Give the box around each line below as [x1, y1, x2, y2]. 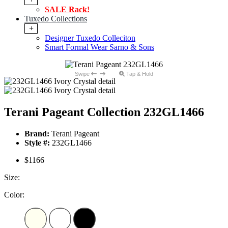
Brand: [24, 129, 49, 138]
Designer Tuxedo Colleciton [45, 34, 135, 43]
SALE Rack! [45, 5, 90, 14]
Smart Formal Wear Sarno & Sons [45, 43, 154, 52]
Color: [4, 190, 24, 199]
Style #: [24, 138, 50, 148]
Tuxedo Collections [24, 14, 87, 23]
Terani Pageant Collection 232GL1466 [4, 105, 204, 119]
